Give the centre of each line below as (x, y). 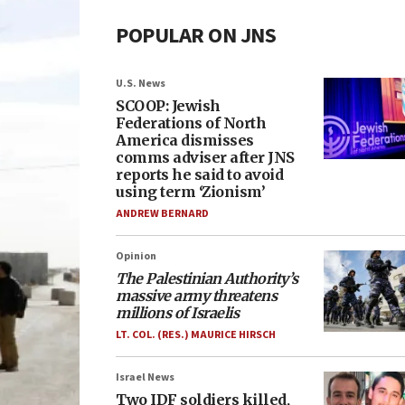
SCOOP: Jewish (168, 106)
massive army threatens (196, 296)
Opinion (136, 256)
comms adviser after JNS (205, 157)
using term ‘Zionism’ (190, 192)
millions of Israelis (177, 313)
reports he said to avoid (199, 174)
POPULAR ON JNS (196, 36)
